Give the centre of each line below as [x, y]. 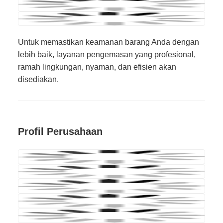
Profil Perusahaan [60, 132]
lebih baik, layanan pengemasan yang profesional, [107, 55]
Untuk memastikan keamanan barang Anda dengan [109, 42]
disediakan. [38, 79]
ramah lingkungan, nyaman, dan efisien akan [97, 67]
